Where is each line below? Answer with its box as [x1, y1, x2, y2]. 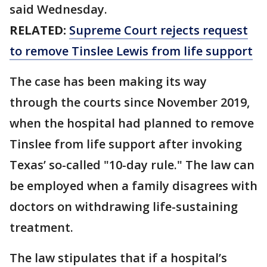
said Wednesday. [10, 1, 107, 18]
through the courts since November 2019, [10, 94, 250, 111]
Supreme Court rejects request [69, 22, 248, 39]
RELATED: [10, 22, 69, 39]
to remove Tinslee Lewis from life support [10, 43, 253, 60]
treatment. [10, 219, 73, 236]
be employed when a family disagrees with [10, 178, 257, 194]
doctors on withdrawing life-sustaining [10, 198, 238, 215]
